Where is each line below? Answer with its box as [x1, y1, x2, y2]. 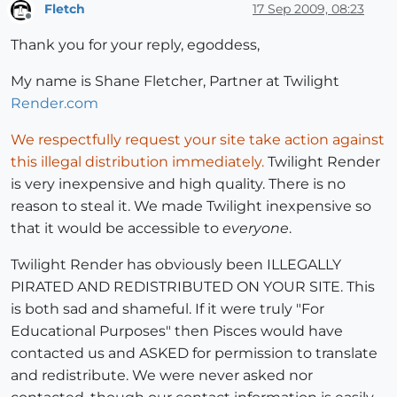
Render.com [11, 94, 98, 112]
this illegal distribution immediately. [11, 152, 264, 170]
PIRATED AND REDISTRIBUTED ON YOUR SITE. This [11, 277, 375, 295]
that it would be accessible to [11, 219, 222, 237]
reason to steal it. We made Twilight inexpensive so [11, 197, 371, 214]
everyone [222, 219, 289, 237]
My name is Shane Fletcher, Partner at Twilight [11, 72, 339, 90]
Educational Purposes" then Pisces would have [11, 322, 343, 339]
